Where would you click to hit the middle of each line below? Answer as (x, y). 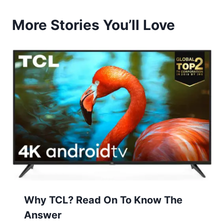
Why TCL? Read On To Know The (103, 200)
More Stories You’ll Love (93, 25)
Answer (43, 215)
